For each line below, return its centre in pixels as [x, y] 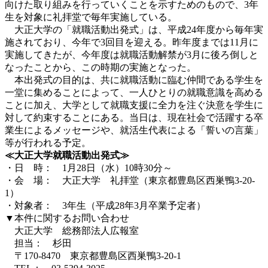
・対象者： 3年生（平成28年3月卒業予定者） [105, 205]
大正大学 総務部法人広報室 [72, 230]
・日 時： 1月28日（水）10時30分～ [89, 167]
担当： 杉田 [38, 243]
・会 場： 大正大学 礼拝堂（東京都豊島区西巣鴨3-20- [130, 180]
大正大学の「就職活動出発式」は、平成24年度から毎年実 [134, 29]
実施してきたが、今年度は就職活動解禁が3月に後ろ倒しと [132, 54]
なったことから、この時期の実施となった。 [100, 67]
